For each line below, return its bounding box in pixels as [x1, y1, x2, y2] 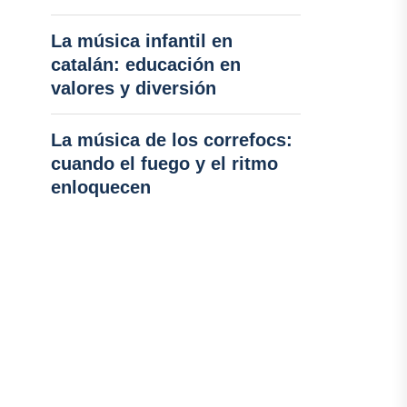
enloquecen [50, 177, 151, 197]
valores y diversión [50, 78, 216, 98]
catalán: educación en [50, 55, 241, 74]
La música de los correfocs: [50, 130, 293, 150]
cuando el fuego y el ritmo [50, 154, 278, 174]
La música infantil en [50, 31, 233, 51]
